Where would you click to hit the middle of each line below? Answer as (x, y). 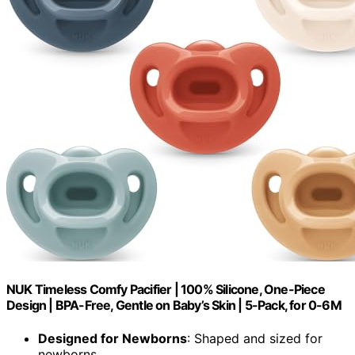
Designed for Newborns (113, 338)
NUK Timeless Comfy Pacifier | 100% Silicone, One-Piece (166, 290)
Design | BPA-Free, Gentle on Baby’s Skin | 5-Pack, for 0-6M (174, 305)
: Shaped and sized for (255, 338)
